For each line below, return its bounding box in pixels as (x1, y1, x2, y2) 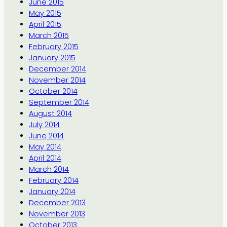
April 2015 (28, 19, 61, 30)
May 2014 (28, 142, 61, 153)
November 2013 (28, 209, 85, 219)
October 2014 (28, 86, 78, 97)
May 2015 (28, 8, 61, 19)
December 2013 (28, 198, 86, 208)
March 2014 (28, 164, 69, 175)
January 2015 (28, 53, 75, 63)
